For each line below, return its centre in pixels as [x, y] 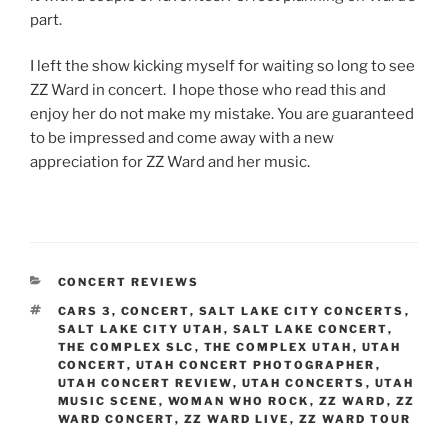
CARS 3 [84, 310]
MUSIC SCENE [108, 400]
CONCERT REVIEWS [128, 281]
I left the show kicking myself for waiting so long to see [222, 66]
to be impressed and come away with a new [182, 138]
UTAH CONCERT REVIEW [145, 382]
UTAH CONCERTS [303, 382]
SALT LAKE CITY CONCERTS [301, 310]
